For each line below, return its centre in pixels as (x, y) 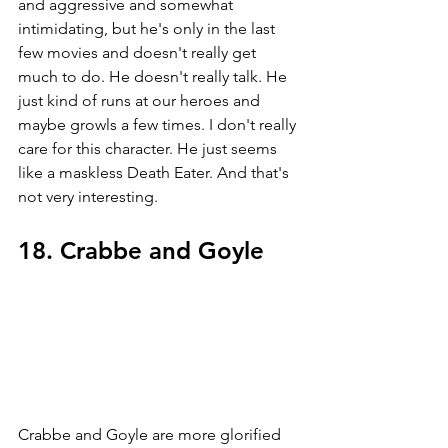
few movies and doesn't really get (139, 53)
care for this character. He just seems (149, 149)
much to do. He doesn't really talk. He (154, 77)
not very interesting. (88, 197)
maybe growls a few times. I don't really (159, 125)
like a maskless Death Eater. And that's (155, 173)
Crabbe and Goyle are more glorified (151, 435)
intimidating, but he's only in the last (148, 29)
